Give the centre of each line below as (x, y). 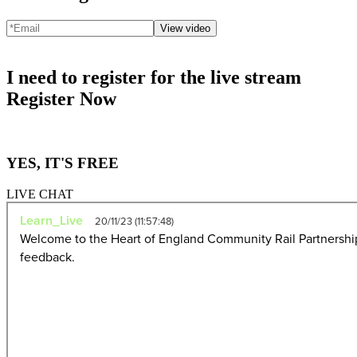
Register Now (61, 98)
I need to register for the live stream (154, 77)
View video (185, 28)
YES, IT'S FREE (63, 163)
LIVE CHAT (40, 194)
